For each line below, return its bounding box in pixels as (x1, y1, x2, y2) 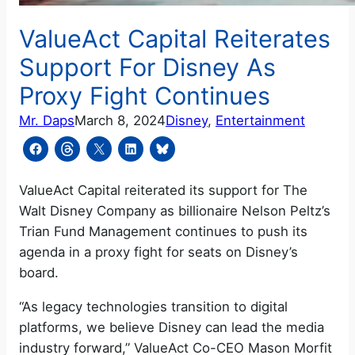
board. (19, 265, 59, 281)
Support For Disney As (19, 52, 276, 82)
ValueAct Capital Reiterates (19, 23, 330, 53)
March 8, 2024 (74, 112, 166, 128)
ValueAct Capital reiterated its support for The (19, 182, 307, 199)
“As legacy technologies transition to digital (19, 299, 288, 315)
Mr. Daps (19, 112, 74, 128)
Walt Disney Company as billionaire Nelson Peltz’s (19, 203, 330, 219)
